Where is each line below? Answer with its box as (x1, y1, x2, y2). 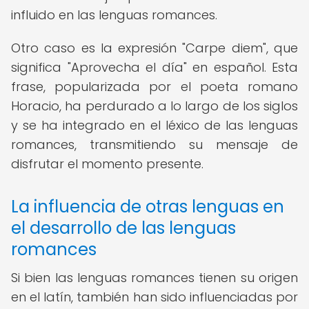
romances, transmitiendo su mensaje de (11, 136, 298, 153)
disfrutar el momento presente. (11, 155, 203, 172)
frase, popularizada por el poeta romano (11, 78, 298, 95)
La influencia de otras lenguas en (11, 195, 284, 218)
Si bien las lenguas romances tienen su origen (11, 269, 298, 286)
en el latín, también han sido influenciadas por (11, 288, 298, 306)
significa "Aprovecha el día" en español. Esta (11, 59, 298, 76)
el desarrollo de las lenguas (11, 217, 236, 239)
